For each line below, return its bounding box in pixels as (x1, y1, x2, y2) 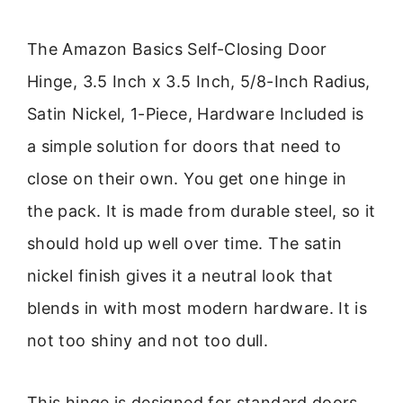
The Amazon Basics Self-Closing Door (27, 40, 327, 59)
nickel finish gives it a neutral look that (27, 266, 334, 286)
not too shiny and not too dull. (27, 331, 269, 351)
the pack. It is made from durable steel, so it (27, 201, 376, 221)
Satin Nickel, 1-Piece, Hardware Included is (27, 104, 364, 124)
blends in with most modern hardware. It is (27, 299, 368, 318)
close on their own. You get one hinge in (27, 169, 347, 189)
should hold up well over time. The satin (27, 234, 343, 254)
